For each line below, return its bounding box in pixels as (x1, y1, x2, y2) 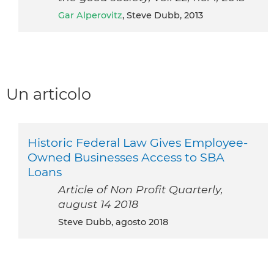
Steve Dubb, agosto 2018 (64, 216, 168, 228)
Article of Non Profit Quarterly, (58, 182, 223, 196)
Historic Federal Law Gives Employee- (28, 135, 248, 150)
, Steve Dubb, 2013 (122, 9, 203, 21)
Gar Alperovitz (65, 9, 122, 21)
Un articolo (6, 84, 91, 103)
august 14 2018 (58, 197, 138, 210)
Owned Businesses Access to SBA (28, 149, 224, 165)
